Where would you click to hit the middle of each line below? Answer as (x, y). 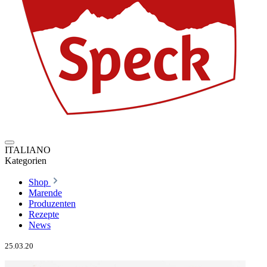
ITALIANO (28, 150)
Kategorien (26, 161)
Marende (45, 193)
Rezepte (44, 214)
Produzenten (52, 204)
